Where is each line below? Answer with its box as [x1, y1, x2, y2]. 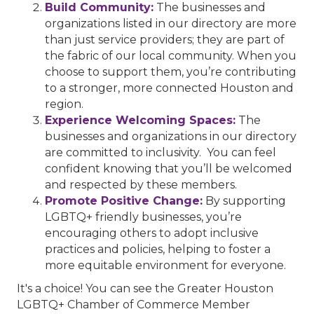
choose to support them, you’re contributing [45, 64, 296, 78]
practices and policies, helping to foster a [45, 242, 271, 256]
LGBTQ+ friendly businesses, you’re [45, 210, 242, 224]
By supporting [203, 193, 286, 207]
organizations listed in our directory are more [45, 16, 296, 30]
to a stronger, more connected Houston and [45, 81, 294, 95]
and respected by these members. [45, 177, 237, 191]
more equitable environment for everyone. [45, 258, 286, 272]
